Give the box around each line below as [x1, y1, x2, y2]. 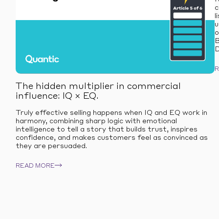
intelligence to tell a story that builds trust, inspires [16, 126, 197, 133]
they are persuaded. [16, 143, 87, 150]
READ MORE [16, 163, 55, 169]
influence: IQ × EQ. [16, 92, 99, 101]
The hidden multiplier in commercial [16, 82, 181, 91]
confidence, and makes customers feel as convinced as [16, 134, 208, 141]
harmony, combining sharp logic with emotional [16, 118, 177, 125]
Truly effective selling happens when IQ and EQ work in [16, 109, 207, 116]
